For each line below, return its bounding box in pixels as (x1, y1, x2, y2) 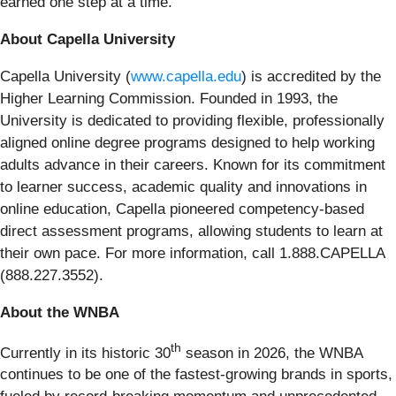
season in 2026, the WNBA (181, 344, 362, 362)
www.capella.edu (131, 67, 241, 85)
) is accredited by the (241, 67, 381, 85)
